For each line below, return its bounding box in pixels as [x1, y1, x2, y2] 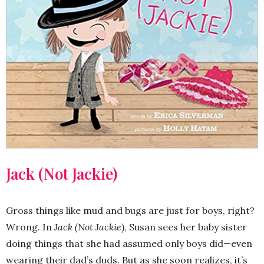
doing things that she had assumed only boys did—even [6, 237, 252, 250]
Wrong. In [6, 221, 54, 233]
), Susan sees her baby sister [121, 221, 247, 233]
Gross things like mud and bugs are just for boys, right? [6, 204, 255, 217]
